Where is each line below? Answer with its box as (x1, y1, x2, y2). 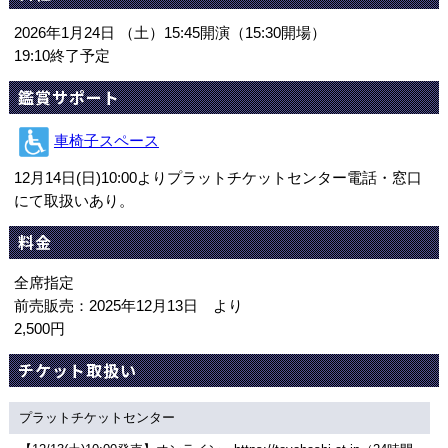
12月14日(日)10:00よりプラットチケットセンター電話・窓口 (13, 169, 422, 186)
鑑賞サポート (17, 85, 120, 110)
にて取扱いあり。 (13, 192, 134, 209)
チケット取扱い (17, 358, 137, 383)
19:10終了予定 (13, 47, 110, 64)
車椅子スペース (53, 132, 159, 149)
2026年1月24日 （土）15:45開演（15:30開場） (13, 24, 326, 41)
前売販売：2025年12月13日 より (13, 297, 243, 314)
